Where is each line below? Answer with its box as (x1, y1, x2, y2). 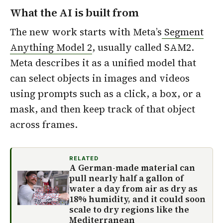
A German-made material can (69, 161, 195, 174)
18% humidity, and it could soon (69, 193, 206, 205)
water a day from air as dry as (69, 182, 198, 195)
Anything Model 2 (10, 40, 92, 54)
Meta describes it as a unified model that (10, 56, 196, 69)
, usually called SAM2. (92, 40, 194, 54)
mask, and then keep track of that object (10, 102, 195, 115)
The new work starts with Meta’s (10, 25, 162, 38)
